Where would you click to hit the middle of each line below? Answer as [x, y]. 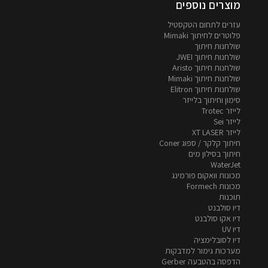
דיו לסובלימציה [217, 240]
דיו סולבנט [224, 208]
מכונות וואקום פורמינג [206, 176]
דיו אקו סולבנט [218, 219]
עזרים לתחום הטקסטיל [204, 25]
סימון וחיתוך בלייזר [211, 100]
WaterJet [226, 165]
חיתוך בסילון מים [214, 154]
